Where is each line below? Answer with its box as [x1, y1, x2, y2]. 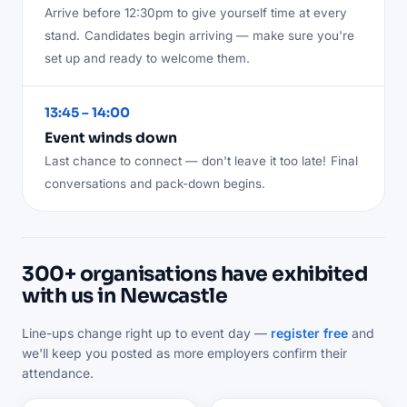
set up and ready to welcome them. [45, 50, 250, 65]
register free [271, 324, 348, 341]
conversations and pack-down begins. [45, 175, 265, 191]
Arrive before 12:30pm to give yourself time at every [45, 5, 347, 20]
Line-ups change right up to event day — [22, 324, 271, 341]
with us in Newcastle [22, 283, 228, 308]
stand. [45, 27, 80, 43]
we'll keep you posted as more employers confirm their [22, 344, 347, 361]
